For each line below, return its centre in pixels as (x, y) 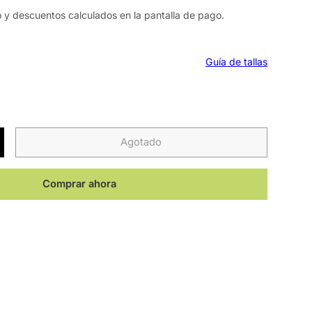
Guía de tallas (236, 62)
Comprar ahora (80, 184)
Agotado (141, 142)
